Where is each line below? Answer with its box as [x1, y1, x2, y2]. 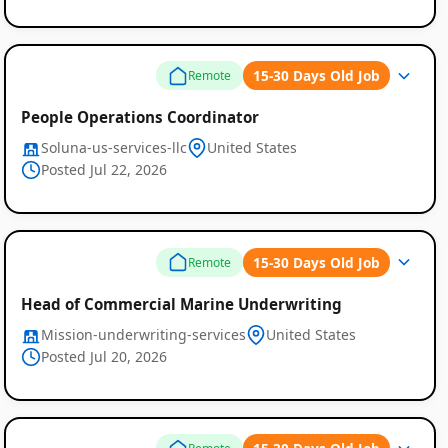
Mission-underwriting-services [40, 324, 246, 344]
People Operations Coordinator [20, 107, 259, 128]
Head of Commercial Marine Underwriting [20, 293, 342, 314]
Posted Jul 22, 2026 [40, 160, 167, 180]
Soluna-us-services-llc [40, 138, 187, 158]
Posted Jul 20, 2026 [40, 346, 167, 366]
